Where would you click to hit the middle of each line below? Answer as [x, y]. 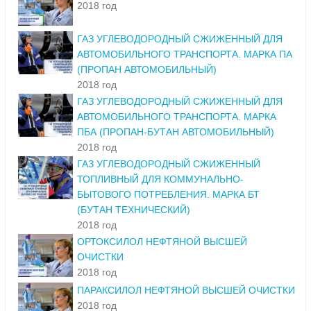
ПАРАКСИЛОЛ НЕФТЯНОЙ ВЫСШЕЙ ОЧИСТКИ [186, 291]
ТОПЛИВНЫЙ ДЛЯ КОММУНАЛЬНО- [160, 179]
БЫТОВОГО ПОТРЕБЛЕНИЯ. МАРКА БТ [168, 195]
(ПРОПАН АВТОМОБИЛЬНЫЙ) [147, 70]
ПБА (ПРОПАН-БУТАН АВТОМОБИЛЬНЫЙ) [176, 132]
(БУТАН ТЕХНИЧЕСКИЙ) [134, 210]
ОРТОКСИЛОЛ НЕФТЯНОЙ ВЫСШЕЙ [162, 242]
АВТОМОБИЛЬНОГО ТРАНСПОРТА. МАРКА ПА [185, 54]
